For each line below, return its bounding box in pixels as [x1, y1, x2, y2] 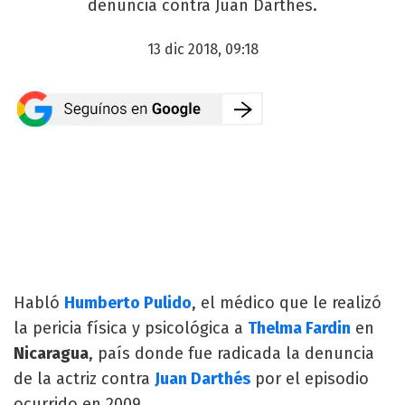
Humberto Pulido [64, 293, 192, 313]
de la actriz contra [14, 369, 155, 389]
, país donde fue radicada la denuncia [89, 344, 374, 363]
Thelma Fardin [248, 318, 351, 338]
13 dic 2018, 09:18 [146, 41, 259, 58]
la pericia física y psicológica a [14, 318, 248, 338]
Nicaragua [14, 344, 89, 363]
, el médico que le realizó [192, 293, 381, 313]
